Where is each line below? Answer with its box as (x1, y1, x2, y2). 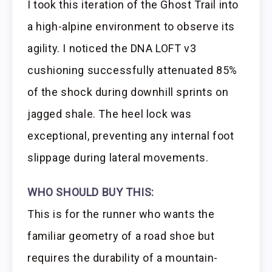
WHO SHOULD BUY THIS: (27, 185, 154, 199)
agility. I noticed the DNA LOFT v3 (27, 41, 197, 55)
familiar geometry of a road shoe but (27, 229, 215, 242)
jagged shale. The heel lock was (27, 107, 192, 120)
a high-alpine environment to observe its (27, 19, 236, 33)
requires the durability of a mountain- (27, 251, 218, 264)
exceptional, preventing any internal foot (27, 129, 234, 142)
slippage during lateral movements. (27, 151, 209, 164)
